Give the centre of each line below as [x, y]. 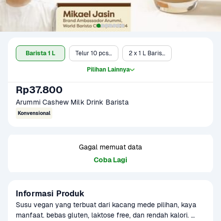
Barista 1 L [40, 53]
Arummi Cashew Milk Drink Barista [73, 102]
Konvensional [34, 113]
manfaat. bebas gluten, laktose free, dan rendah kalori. [102, 215]
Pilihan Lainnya [108, 70]
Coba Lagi [110, 160]
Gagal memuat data [110, 147]
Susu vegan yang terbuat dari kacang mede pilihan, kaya [106, 205]
